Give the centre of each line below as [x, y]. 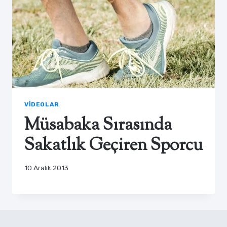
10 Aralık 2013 [46, 168]
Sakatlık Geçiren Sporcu [113, 145]
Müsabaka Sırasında [98, 125]
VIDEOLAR [42, 104]
